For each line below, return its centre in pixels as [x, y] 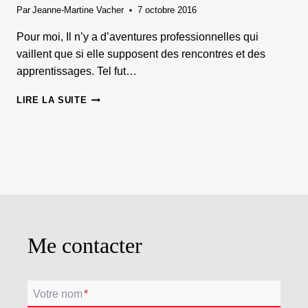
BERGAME [110, 97]
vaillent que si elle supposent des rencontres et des [141, 54]
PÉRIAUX [108, 111]
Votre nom [58, 293]
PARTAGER [112, 138]
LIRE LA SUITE [52, 100]
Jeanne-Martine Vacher [78, 10]
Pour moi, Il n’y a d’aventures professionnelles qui [137, 37]
